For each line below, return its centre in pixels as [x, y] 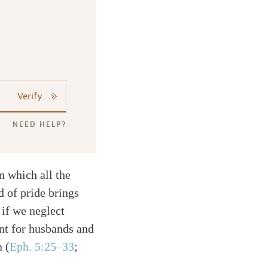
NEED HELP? [39, 124]
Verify [30, 96]
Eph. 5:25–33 [42, 246]
